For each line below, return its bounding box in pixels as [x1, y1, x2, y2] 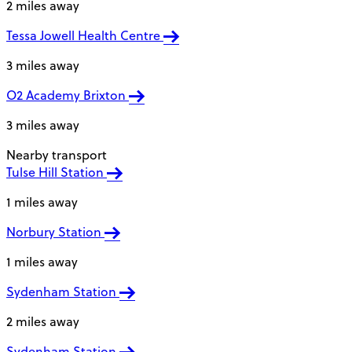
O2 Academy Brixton [6, 86, 129, 104]
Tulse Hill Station [6, 163, 107, 181]
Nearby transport [6, 145, 107, 163]
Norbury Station [6, 222, 104, 240]
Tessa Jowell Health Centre [6, 26, 163, 44]
